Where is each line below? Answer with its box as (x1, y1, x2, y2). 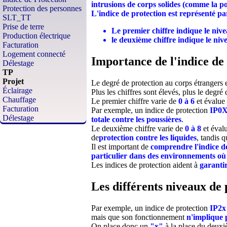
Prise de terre (3, 22, 44, 31)
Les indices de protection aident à (91, 161, 200, 170)
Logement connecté (3, 50, 65, 58)
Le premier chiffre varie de (91, 97, 178, 106)
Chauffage (3, 95, 36, 104)
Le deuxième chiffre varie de (91, 124, 185, 133)
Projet (3, 77, 24, 86)
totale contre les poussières (91, 115, 181, 124)
